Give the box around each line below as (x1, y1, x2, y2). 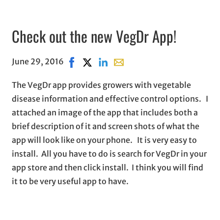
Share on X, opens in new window (80, 56, 203, 67)
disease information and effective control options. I (12, 94, 208, 104)
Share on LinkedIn (95, 56, 162, 67)
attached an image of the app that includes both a (12, 108, 198, 118)
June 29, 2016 (12, 56, 64, 67)
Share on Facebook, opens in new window (64, 56, 218, 67)
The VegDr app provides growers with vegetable (12, 80, 191, 90)
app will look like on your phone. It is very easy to (12, 135, 197, 145)
